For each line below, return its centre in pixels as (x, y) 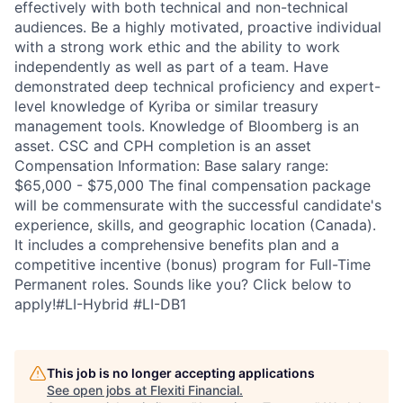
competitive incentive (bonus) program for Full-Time (193, 265)
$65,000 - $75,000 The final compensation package (193, 186)
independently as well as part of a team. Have (171, 67)
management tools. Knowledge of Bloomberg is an (187, 126)
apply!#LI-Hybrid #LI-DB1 (100, 304)
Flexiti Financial (195, 390)
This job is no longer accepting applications (181, 373)
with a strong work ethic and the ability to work (177, 47)
